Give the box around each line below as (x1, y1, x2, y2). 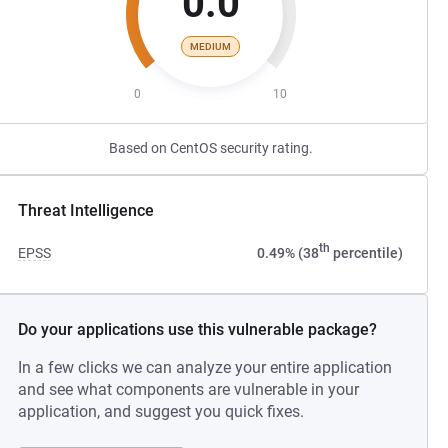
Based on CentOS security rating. (108, 140, 313, 156)
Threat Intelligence (18, 201, 155, 220)
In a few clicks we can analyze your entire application (18, 358, 393, 377)
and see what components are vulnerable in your (18, 380, 360, 399)
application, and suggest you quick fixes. (18, 402, 305, 421)
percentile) (329, 245, 403, 261)
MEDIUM (190, 40, 232, 52)
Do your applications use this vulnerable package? (18, 320, 378, 339)
